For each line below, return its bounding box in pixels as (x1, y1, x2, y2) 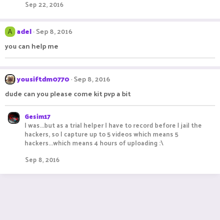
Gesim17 (25, 110, 51, 122)
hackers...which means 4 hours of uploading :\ (25, 137, 164, 148)
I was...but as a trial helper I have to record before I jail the (25, 119, 202, 131)
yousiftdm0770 (17, 73, 69, 85)
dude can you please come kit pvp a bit (5, 87, 131, 100)
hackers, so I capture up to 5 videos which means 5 (25, 128, 178, 139)
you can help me (5, 40, 58, 52)
